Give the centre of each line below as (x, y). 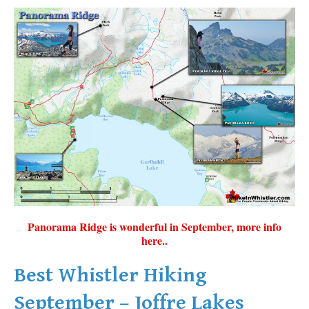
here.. (154, 241)
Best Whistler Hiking (110, 276)
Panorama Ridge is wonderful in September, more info (154, 227)
